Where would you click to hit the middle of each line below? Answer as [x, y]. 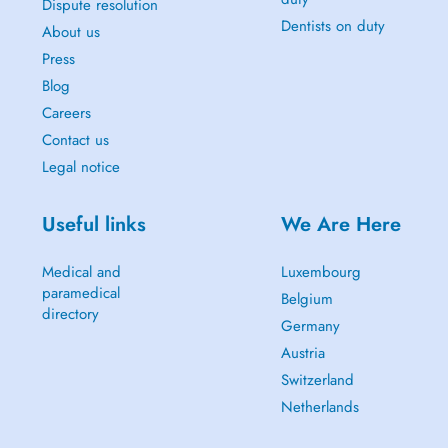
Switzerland [317, 380]
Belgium [306, 299]
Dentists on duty [332, 26]
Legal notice [80, 167]
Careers [66, 113]
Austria [302, 353]
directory [70, 314]
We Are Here [340, 224]
